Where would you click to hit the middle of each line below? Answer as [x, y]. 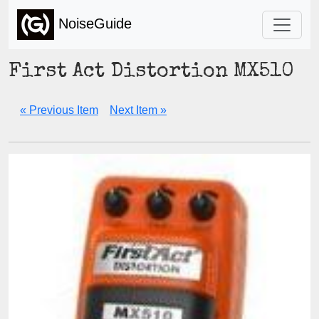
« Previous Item [59, 110]
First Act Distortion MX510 [151, 72]
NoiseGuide [93, 23]
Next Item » [138, 110]
